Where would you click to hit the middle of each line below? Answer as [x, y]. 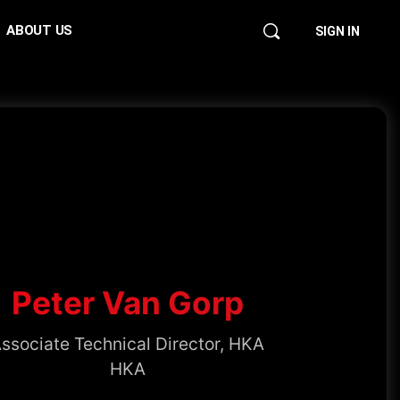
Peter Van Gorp [127, 303]
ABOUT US [40, 30]
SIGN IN [337, 31]
